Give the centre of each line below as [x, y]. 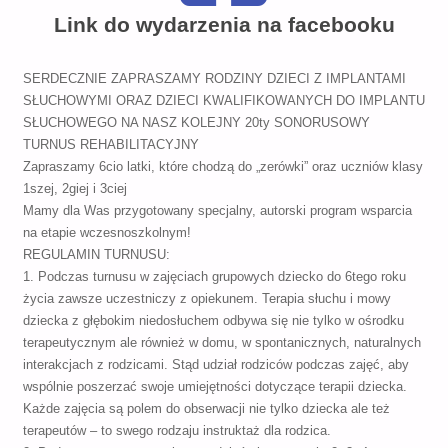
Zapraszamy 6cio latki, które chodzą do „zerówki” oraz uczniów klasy [222, 167]
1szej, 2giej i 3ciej [74, 189]
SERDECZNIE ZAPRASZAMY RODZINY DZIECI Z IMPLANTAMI [214, 79]
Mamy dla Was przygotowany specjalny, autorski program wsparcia [217, 211]
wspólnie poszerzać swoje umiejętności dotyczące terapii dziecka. [214, 387]
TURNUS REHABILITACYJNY [110, 145]
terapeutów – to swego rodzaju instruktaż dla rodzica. [176, 431]
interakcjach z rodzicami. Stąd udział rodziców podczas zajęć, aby [215, 365]
